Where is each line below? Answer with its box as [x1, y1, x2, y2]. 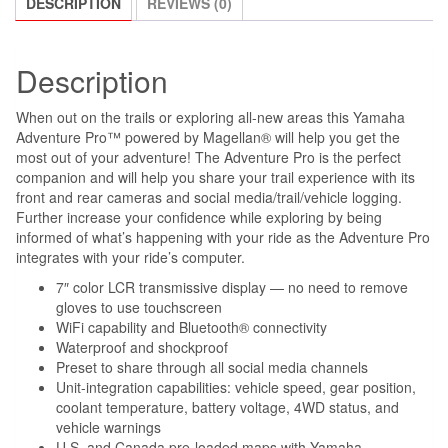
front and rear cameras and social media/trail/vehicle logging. [16, 187, 402, 208]
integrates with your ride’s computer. [16, 247, 245, 268]
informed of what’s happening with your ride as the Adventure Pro [16, 227, 430, 248]
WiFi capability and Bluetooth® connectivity [56, 317, 327, 338]
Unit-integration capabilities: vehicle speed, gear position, [56, 377, 416, 398]
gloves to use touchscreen [56, 297, 222, 318]
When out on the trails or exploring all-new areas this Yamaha [16, 107, 405, 128]
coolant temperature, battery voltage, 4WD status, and [56, 397, 399, 418]
